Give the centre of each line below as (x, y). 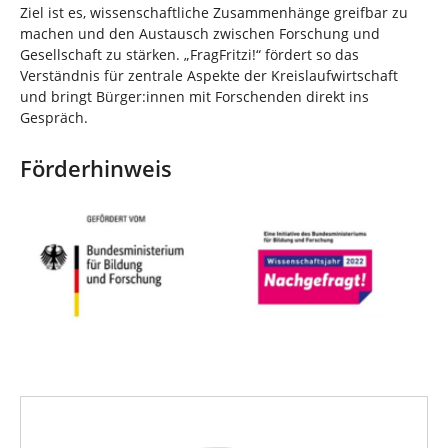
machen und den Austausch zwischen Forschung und (200, 33)
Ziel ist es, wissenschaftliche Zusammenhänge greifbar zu (214, 12)
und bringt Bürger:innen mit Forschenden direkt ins (194, 96)
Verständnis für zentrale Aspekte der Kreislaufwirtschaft (209, 75)
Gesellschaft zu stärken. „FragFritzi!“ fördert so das (189, 54)
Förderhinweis (96, 168)
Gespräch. (54, 117)
